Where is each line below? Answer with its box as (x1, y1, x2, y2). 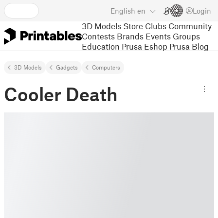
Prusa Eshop (122, 41, 167, 51)
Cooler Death (4, 83, 118, 105)
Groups (173, 31, 200, 41)
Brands (117, 31, 144, 41)
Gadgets (56, 64, 78, 71)
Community (168, 20, 212, 31)
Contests (82, 31, 115, 41)
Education (82, 41, 120, 51)
